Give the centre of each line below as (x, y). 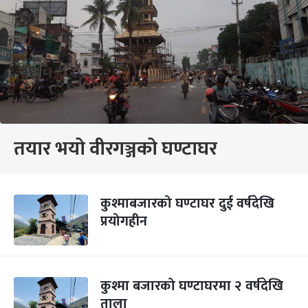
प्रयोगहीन (124, 221)
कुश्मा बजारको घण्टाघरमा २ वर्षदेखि (192, 286)
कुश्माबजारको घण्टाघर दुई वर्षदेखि (187, 203)
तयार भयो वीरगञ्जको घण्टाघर (115, 149)
